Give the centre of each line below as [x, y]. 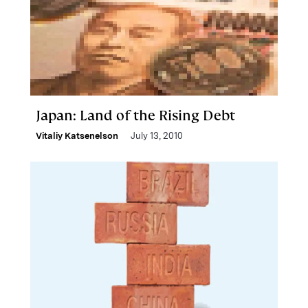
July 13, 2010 [157, 136]
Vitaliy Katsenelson [77, 136]
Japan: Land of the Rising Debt [135, 115]
